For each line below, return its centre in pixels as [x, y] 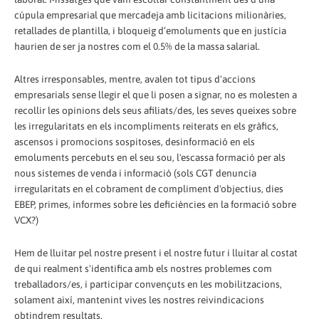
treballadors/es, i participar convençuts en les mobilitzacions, [148, 284]
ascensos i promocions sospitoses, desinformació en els [135, 141]
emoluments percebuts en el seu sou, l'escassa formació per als [150, 157]
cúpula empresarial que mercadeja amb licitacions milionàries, [150, 15]
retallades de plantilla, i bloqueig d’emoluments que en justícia [150, 30]
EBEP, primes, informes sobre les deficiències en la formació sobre [155, 204]
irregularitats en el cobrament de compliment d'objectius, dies [149, 188]
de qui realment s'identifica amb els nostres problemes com [143, 268]
